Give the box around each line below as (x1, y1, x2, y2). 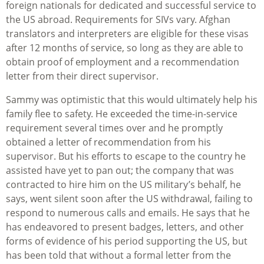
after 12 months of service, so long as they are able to (6, 41, 243, 55)
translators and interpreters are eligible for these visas (6, 27, 249, 41)
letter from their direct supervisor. (6, 70, 159, 83)
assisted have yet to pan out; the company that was (6, 164, 234, 177)
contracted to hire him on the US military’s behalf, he (6, 178, 241, 192)
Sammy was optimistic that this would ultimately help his (6, 93, 258, 107)
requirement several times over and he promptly (6, 121, 223, 135)
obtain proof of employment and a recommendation (6, 55, 239, 69)
